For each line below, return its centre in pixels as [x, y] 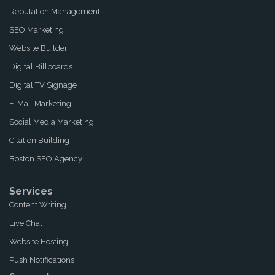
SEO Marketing [37, 29]
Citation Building [39, 140]
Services [31, 191]
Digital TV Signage [43, 85]
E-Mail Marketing [40, 103]
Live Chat [26, 223]
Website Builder [38, 48]
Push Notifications [42, 260]
